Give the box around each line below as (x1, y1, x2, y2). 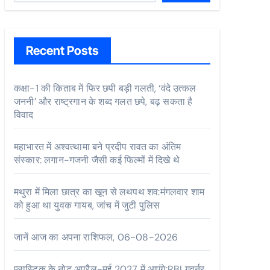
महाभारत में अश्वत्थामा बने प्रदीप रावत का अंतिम (14, 140, 181, 153)
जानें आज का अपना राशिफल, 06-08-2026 (14, 230, 178, 243)
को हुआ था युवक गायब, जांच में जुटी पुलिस (14, 198, 160, 212)
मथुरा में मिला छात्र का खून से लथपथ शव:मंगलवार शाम (14, 185, 205, 198)
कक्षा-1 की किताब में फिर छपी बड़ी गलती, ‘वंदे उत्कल (14, 81, 196, 95)
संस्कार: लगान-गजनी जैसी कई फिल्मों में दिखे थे (14, 153, 180, 166)
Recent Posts (26, 43, 99, 58)
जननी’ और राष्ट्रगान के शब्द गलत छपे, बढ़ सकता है (14, 95, 193, 108)
